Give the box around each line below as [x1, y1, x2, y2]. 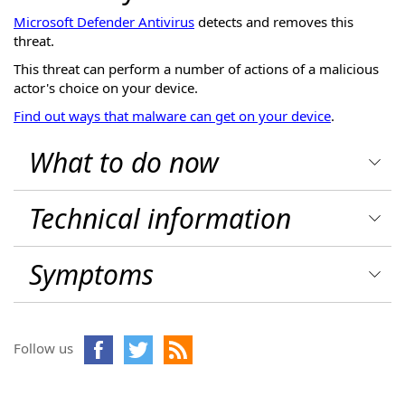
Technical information [29, 200, 291, 237]
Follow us [14, 339, 73, 357]
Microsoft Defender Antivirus [14, 13, 194, 31]
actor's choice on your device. [14, 79, 198, 97]
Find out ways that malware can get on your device [14, 107, 331, 125]
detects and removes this [194, 13, 353, 31]
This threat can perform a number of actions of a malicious [14, 60, 379, 78]
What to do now [29, 144, 219, 181]
